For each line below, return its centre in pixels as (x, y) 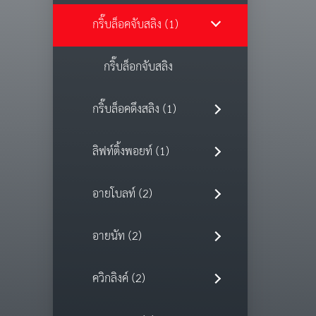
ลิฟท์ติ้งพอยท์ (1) (130, 152)
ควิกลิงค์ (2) (119, 279)
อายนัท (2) (117, 237)
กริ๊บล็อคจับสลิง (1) (135, 25)
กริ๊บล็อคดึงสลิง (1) (134, 110)
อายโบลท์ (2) (122, 195)
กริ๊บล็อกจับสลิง (138, 68)
